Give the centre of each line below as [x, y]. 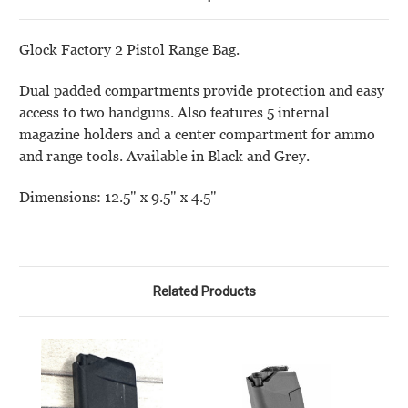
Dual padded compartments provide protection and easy [202, 91]
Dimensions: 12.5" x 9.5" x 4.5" [118, 198]
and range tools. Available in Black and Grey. [164, 157]
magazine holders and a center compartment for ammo [197, 135]
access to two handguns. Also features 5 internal [174, 113]
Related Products [204, 292]
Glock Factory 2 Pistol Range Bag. [129, 50]
